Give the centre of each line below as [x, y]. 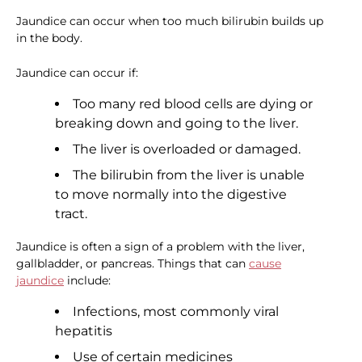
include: [87, 281]
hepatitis [84, 331]
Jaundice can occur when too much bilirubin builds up [170, 21]
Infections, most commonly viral [176, 312]
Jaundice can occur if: [77, 73]
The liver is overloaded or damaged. [187, 149]
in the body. [49, 38]
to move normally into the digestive [171, 195]
